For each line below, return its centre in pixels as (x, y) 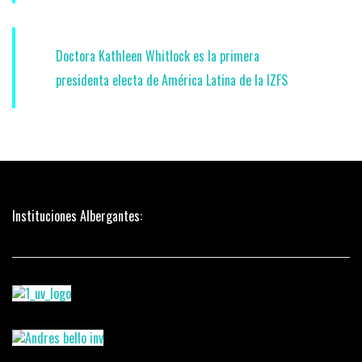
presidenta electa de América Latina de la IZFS (172, 80)
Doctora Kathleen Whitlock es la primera (158, 56)
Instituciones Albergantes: (77, 216)
